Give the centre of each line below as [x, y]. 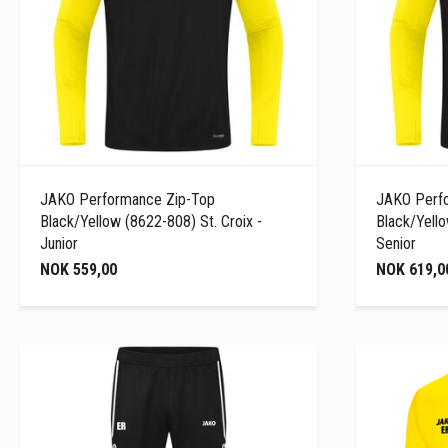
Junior [59, 243]
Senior [395, 243]
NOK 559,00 [78, 269]
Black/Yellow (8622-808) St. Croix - [151, 221]
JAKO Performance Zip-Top [127, 199]
